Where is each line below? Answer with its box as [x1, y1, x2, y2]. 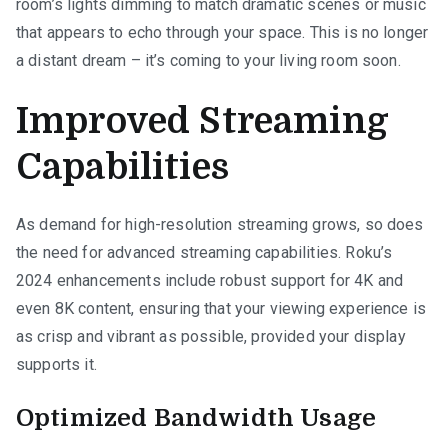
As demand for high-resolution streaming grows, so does [16, 214, 424, 234]
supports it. [16, 354, 97, 374]
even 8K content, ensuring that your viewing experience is [16, 298, 427, 318]
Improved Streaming [16, 100, 389, 142]
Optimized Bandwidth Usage [16, 403, 376, 432]
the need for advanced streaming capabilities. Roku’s [16, 242, 393, 262]
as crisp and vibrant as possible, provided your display [16, 326, 406, 346]
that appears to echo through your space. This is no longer [16, 22, 429, 42]
